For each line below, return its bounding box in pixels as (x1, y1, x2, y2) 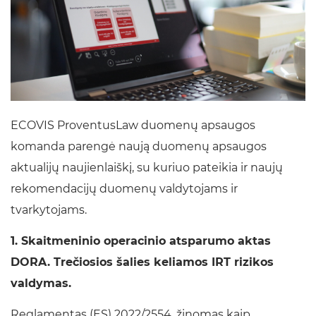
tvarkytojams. (11, 202, 87, 217)
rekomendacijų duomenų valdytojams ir (11, 181, 238, 195)
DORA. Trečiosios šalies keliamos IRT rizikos (11, 255, 274, 269)
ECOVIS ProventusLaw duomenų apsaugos (11, 118, 255, 132)
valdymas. (11, 276, 71, 290)
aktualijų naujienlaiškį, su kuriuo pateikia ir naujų (11, 160, 283, 174)
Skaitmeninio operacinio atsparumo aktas (21, 233, 271, 248)
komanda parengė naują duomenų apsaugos (11, 139, 267, 153)
